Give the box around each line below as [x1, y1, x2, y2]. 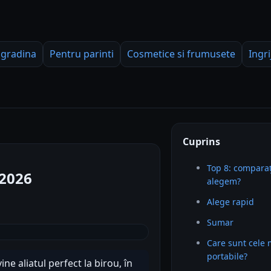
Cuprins [183, 135, 221, 148]
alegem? [207, 175, 241, 187]
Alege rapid [207, 196, 255, 207]
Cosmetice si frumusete [127, 47, 235, 60]
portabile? [207, 250, 248, 262]
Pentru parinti [50, 47, 114, 60]
